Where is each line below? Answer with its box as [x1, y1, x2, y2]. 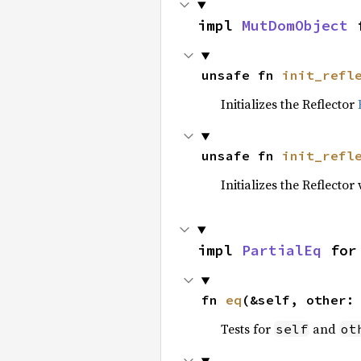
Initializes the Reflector [220, 95, 358, 113]
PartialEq [242, 241, 322, 259]
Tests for [220, 320, 274, 338]
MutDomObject [242, 16, 348, 35]
